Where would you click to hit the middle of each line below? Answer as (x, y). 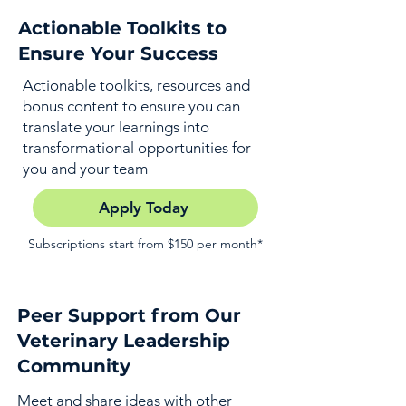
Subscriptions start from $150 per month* (145, 244)
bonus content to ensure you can (131, 106)
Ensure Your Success (118, 53)
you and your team (85, 169)
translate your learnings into (116, 127)
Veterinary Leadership (124, 341)
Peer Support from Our (129, 315)
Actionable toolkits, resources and (136, 85)
